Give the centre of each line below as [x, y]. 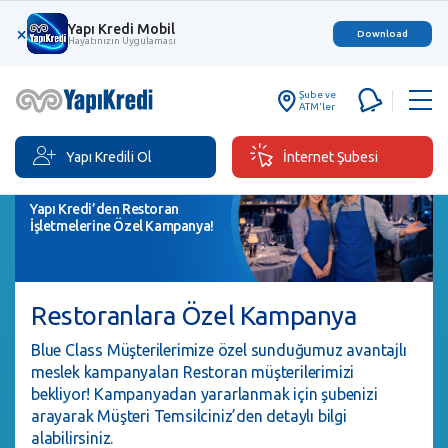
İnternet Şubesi [330, 157]
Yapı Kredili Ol [109, 157]
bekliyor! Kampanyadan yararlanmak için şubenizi [204, 393]
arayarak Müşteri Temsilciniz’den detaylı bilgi [189, 415]
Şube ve [317, 94]
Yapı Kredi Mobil [121, 28]
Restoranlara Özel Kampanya [194, 315]
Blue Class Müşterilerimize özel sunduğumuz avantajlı [219, 349]
